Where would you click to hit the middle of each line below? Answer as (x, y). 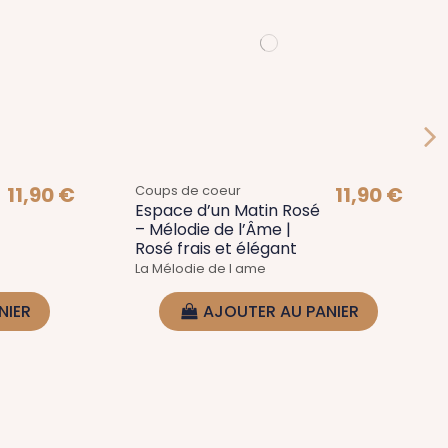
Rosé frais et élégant (215, 248)
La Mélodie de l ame (200, 269)
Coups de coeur (187, 190)
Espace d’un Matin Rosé (227, 210)
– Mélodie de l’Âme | (212, 229)
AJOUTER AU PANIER (281, 312)
